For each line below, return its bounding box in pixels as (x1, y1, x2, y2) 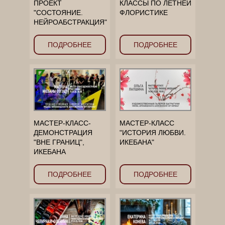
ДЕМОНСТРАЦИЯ (34, 128, 92, 137)
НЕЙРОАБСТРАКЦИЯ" (34, 18, 107, 26)
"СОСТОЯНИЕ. (34, 8, 83, 17)
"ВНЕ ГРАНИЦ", (34, 138, 84, 146)
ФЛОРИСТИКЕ (119, 8, 168, 17)
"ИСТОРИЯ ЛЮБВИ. (119, 128, 186, 137)
